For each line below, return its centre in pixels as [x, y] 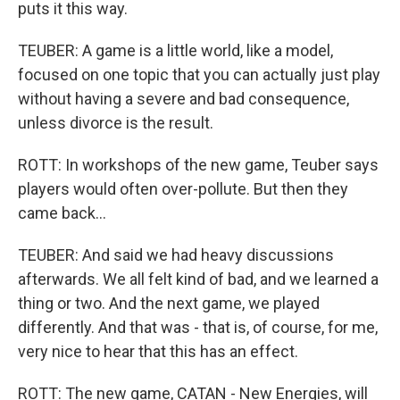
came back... [62, 213]
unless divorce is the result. [116, 123]
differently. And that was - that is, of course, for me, [198, 327]
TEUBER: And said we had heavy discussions [176, 255]
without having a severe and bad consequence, [183, 99]
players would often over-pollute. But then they [183, 189]
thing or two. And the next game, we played [169, 303]
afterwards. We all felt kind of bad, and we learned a [198, 279]
